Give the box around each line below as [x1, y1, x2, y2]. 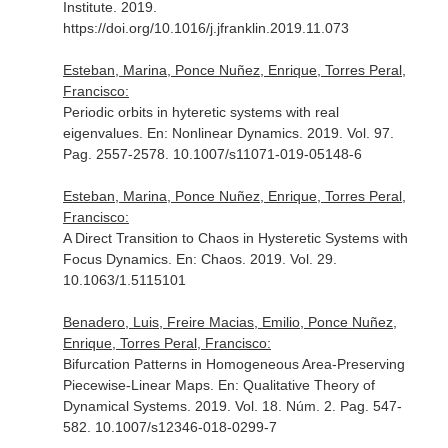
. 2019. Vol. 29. [241, 251, 337, 267]
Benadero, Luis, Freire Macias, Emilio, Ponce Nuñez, [62, 314, 397, 330]
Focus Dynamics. [62, 251, 176, 267]
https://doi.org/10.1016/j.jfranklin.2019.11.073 [62, 20, 349, 36]
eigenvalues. [62, 125, 147, 141]
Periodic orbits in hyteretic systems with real [62, 104, 339, 120]
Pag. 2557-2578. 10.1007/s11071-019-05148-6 [62, 146, 362, 162]
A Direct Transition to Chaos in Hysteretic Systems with [62, 230, 408, 246]
